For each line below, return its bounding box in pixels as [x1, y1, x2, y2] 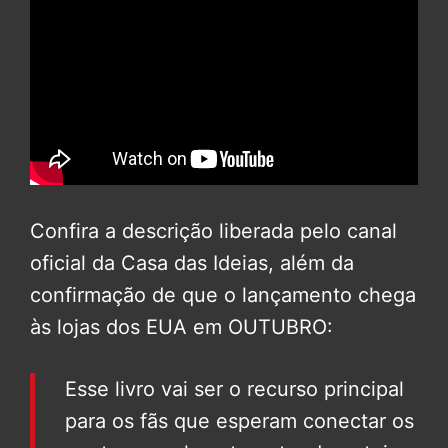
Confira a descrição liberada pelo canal [30, 219, 397, 244]
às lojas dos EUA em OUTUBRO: [30, 315, 333, 340]
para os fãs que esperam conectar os [65, 409, 414, 434]
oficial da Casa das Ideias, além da [30, 251, 354, 276]
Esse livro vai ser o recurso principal [65, 377, 404, 402]
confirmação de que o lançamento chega [30, 283, 416, 308]
